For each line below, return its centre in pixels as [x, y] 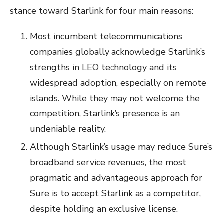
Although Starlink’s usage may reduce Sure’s [121, 147]
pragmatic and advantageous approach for [116, 177]
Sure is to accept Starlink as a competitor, [115, 193]
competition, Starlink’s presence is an [105, 113]
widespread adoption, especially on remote [118, 82]
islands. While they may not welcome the [115, 98]
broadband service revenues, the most [108, 162]
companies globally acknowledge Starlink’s [117, 52]
